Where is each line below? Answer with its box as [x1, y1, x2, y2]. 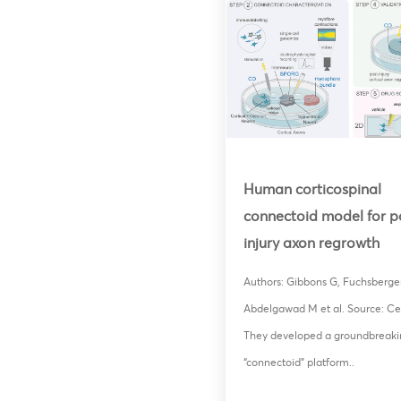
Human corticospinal [243, 180, 381, 199]
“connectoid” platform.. [243, 354, 354, 369]
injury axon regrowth [243, 234, 380, 252]
